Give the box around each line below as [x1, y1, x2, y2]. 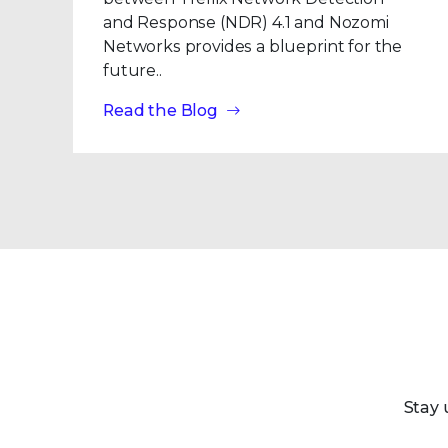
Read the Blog [103, 101, 218, 120]
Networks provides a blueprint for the [103, 37, 403, 56]
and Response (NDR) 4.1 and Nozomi [103, 13, 389, 32]
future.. [103, 61, 162, 80]
